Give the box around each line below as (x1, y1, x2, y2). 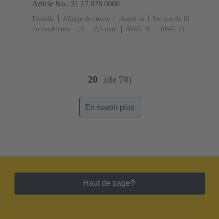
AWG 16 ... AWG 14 (126, 25, 184, 33)
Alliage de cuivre (63, 15, 110, 23)
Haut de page (83, 179, 130, 188)
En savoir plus (85, 103, 134, 111)
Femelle (32, 15, 54, 23)
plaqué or (118, 15, 144, 23)
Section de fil (153, 15, 190, 23)
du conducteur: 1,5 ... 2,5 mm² (32, 25, 117, 33)
